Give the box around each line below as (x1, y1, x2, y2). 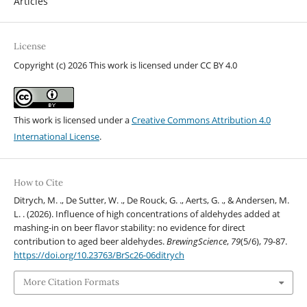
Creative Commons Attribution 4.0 (131, 114, 271, 127)
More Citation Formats (23, 276, 119, 288)
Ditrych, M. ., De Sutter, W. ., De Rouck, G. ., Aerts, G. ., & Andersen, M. (13, 194, 289, 207)
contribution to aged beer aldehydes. (13, 235, 167, 248)
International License (13, 130, 99, 143)
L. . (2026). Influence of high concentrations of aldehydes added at (13, 208, 280, 221)
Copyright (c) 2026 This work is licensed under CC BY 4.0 (13, 59, 237, 72)
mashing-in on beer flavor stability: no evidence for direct (13, 221, 245, 234)
